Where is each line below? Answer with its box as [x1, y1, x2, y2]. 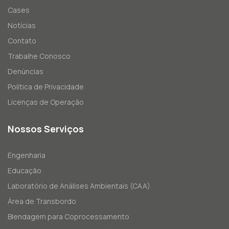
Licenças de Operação [8, 97, 84, 107]
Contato [8, 36, 36, 46]
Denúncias [8, 66, 43, 77]
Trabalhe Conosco [8, 51, 71, 61]
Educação [8, 166, 41, 176]
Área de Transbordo [8, 196, 76, 207]
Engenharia [8, 150, 45, 161]
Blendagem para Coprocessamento [8, 212, 129, 222]
